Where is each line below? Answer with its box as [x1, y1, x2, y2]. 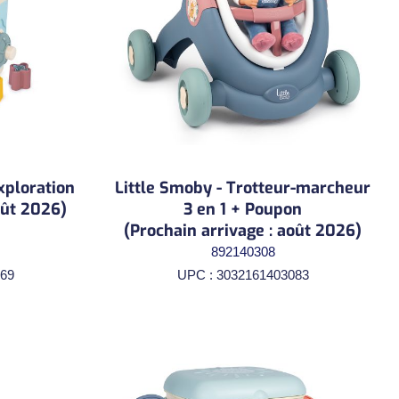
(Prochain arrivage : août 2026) [124, 219, 362, 241]
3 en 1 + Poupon [183, 198, 302, 220]
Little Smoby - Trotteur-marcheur [115, 176, 370, 199]
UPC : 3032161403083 [176, 266, 309, 282]
